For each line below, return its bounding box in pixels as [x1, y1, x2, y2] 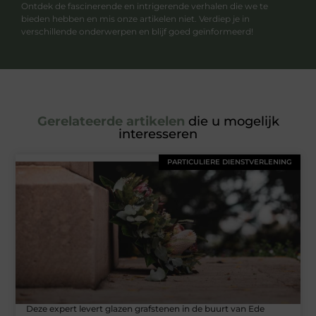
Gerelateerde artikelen [37, 114, 185, 130]
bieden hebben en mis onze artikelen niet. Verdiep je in [21, 13, 250, 24]
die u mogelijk [184, 114, 279, 130]
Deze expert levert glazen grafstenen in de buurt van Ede [26, 303, 265, 314]
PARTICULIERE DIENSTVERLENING [166, 157, 292, 167]
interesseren [119, 126, 197, 142]
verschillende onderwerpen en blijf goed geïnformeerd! [21, 25, 253, 37]
